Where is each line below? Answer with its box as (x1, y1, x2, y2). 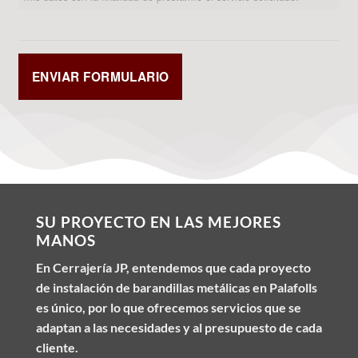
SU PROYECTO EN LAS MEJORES (36, 213, 281, 232)
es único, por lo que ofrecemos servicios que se (36, 300, 301, 315)
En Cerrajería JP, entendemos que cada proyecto (36, 260, 311, 275)
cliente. (36, 340, 78, 355)
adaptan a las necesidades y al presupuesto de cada (36, 320, 322, 335)
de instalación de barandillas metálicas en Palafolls (36, 280, 317, 295)
